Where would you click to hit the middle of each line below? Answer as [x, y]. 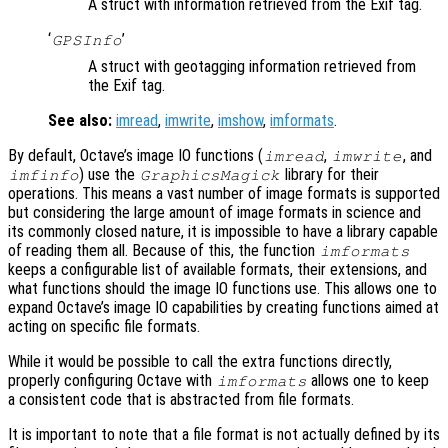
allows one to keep [368, 381]
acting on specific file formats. [104, 327]
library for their [329, 175]
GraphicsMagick [209, 175]
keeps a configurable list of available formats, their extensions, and [217, 270]
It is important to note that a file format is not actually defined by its [224, 435]
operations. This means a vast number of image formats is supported [224, 194]
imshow [240, 121]
